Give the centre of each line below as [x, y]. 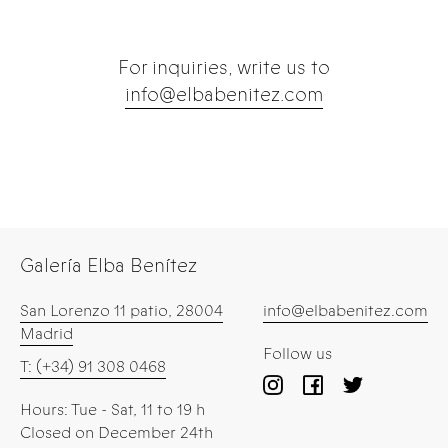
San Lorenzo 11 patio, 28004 [121, 310]
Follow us [297, 353]
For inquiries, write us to [224, 67]
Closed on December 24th [116, 432]
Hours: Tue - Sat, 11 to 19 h [112, 409]
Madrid [46, 333]
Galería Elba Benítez [108, 265]
